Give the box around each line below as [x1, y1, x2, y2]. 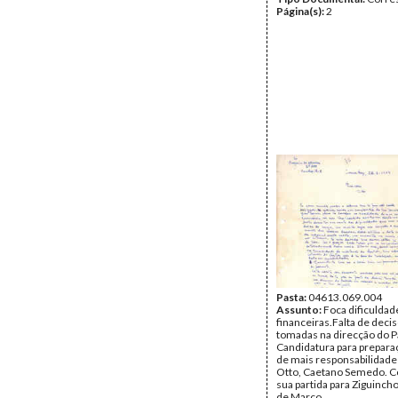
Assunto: [276, 303, 323, 316]
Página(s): [276, 4, 326, 18]
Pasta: [276, 291, 308, 304]
